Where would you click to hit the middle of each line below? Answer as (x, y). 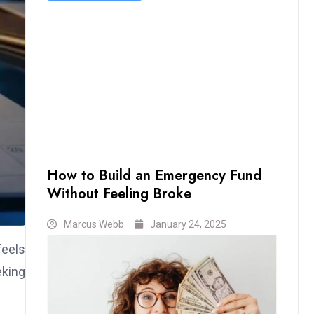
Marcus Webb (94, 225)
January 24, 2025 (188, 225)
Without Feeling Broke (119, 193)
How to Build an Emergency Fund (154, 175)
